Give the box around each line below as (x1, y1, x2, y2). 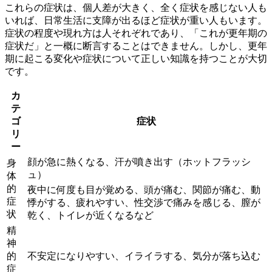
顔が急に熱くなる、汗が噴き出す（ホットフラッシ (27, 156, 251, 167)
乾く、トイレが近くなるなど (27, 209, 154, 220)
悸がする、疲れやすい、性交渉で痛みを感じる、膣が (27, 197, 260, 208)
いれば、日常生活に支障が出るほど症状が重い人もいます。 (5, 15, 267, 25)
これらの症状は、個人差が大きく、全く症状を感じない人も (5, 2, 267, 13)
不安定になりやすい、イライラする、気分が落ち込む (27, 250, 260, 261)
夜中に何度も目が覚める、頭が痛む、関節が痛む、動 (27, 184, 260, 195)
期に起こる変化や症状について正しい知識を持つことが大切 (5, 53, 267, 64)
